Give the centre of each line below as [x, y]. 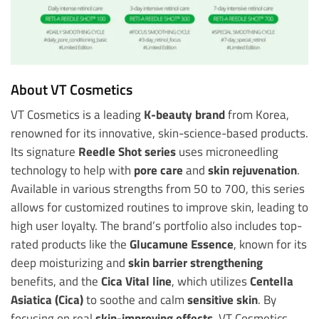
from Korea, [257, 114]
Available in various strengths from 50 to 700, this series [158, 188]
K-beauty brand [184, 114]
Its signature [45, 151]
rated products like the [70, 244]
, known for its [270, 244]
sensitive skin [223, 299]
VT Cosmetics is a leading [77, 114]
